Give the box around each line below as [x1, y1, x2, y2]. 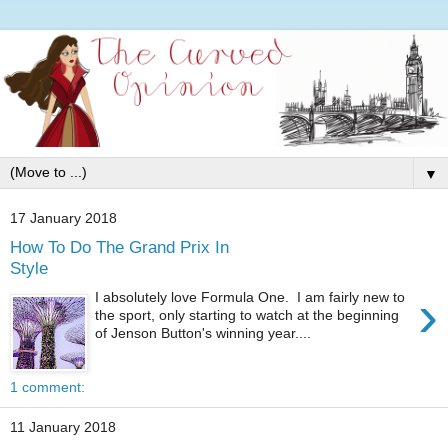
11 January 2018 [10, 419, 116, 436]
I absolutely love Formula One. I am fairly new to [95, 288, 406, 305]
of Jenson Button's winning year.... [95, 324, 312, 341]
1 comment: [10, 378, 85, 395]
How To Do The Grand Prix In [10, 237, 229, 258]
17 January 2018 [10, 210, 117, 227]
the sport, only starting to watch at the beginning [95, 306, 400, 323]
